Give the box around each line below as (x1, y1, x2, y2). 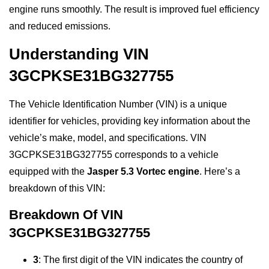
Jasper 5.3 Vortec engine (87, 166, 199, 177)
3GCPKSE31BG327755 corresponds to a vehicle (9, 150, 219, 160)
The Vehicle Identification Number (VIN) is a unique (9, 99, 227, 110)
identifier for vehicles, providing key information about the (9, 116, 250, 127)
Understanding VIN (9, 45, 149, 64)
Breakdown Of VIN (9, 207, 123, 222)
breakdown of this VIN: (9, 183, 105, 194)
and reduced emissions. (9, 21, 110, 32)
